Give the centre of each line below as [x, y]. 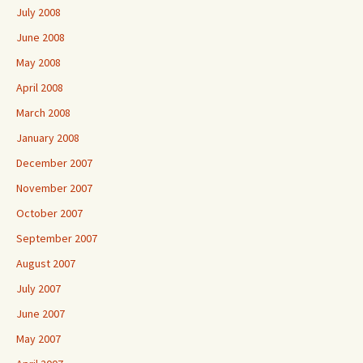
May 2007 [38, 339]
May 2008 [38, 62]
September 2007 [57, 238]
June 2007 [41, 314]
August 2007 [46, 263]
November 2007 [54, 188]
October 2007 [49, 213]
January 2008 [48, 138]
